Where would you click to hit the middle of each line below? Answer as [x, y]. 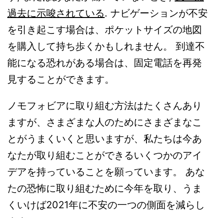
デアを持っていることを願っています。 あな [106, 172]
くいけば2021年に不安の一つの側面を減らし [106, 205]
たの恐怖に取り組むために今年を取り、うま [105, 189]
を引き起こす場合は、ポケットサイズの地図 [105, 30]
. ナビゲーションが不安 [156, 13]
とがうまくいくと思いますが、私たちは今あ [105, 139]
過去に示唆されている [56, 13]
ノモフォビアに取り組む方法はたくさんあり [105, 106]
